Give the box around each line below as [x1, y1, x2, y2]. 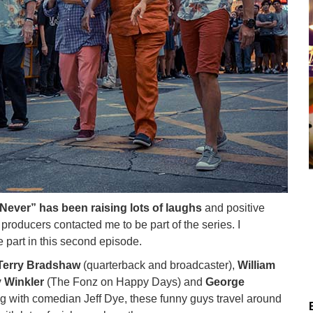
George [203, 276, 245, 288]
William [238, 259, 275, 271]
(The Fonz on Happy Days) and [44, 276, 203, 288]
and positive [202, 202, 265, 214]
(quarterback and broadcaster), [80, 259, 238, 271]
